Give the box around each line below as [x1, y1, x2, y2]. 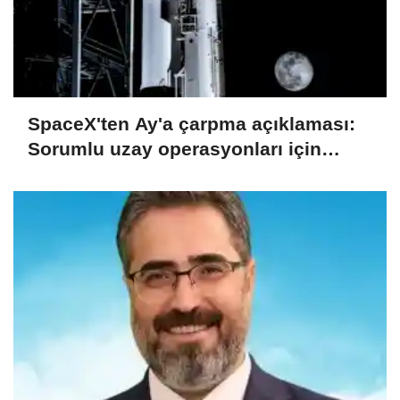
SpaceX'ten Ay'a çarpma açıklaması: [28, 112, 355, 134]
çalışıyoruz [28, 162, 127, 184]
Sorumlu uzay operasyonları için [28, 137, 321, 159]
